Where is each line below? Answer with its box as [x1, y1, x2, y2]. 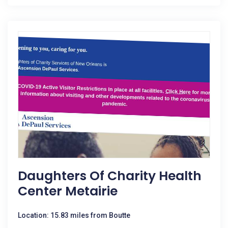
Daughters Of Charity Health [18, 167, 202, 185]
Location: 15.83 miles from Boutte [18, 211, 130, 219]
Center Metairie [18, 182, 118, 200]
